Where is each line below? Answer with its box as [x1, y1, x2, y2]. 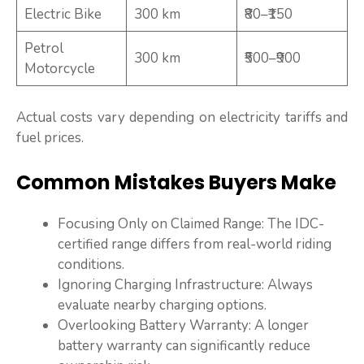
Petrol [24, 39, 63, 58]
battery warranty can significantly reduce [58, 336, 310, 356]
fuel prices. [16, 128, 84, 147]
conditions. [58, 255, 124, 275]
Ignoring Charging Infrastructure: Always [58, 275, 313, 295]
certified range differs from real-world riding [58, 235, 331, 254]
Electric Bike [24, 5, 102, 24]
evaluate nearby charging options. [58, 296, 266, 315]
